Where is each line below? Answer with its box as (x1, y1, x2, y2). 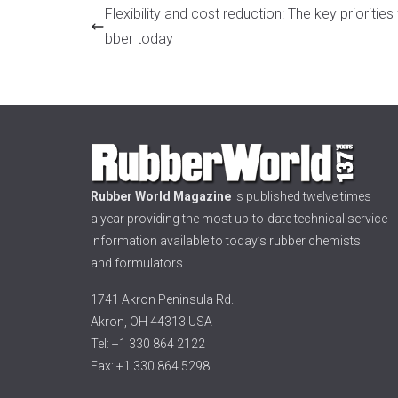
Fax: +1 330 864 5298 (91, 358, 210, 373)
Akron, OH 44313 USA (91, 314, 212, 329)
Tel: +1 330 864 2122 (91, 336, 205, 351)
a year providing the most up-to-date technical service (91, 211, 387, 226)
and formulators (91, 255, 183, 270)
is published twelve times (231, 188, 371, 203)
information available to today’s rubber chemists (91, 233, 361, 248)
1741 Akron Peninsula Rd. (91, 291, 234, 306)
